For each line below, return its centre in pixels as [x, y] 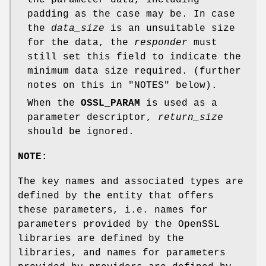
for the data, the [81, 42]
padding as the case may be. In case [131, 14]
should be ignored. [81, 132]
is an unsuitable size [170, 28]
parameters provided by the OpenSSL [119, 224]
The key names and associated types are [131, 181]
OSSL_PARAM [110, 103]
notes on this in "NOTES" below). [122, 85]
